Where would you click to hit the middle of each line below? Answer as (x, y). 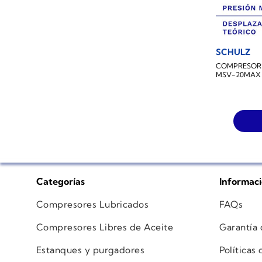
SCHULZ (233, 52)
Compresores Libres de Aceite (105, 227)
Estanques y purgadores (91, 250)
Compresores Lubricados (93, 205)
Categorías (61, 182)
